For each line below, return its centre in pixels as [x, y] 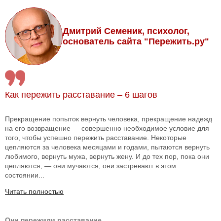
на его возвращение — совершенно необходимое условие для [107, 129]
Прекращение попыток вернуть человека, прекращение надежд [109, 119]
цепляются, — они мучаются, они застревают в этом [91, 166]
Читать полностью [34, 192]
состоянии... [25, 175]
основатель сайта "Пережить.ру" [136, 41]
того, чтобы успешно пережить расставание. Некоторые [96, 138]
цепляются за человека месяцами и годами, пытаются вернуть [107, 147]
